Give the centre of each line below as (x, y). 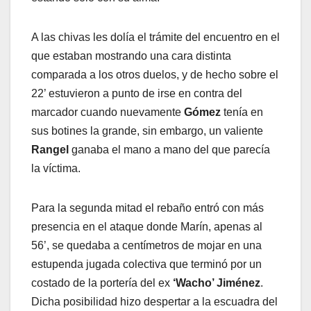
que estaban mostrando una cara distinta (131, 56)
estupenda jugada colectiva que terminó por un (146, 264)
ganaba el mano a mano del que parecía (169, 149)
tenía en (242, 112)
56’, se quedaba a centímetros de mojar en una (146, 245)
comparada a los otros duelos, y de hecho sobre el (155, 74)
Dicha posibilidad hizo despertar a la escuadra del (154, 301)
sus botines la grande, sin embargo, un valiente (147, 131)
